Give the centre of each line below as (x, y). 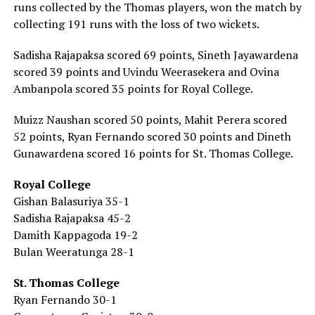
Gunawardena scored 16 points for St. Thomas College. (153, 153)
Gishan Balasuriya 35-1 (71, 201)
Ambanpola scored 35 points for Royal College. (133, 89)
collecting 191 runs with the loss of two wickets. (136, 24)
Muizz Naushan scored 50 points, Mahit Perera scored (150, 120)
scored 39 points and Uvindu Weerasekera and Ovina (146, 72)
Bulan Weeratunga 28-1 (73, 252)
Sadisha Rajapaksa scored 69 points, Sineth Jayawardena (155, 55)
